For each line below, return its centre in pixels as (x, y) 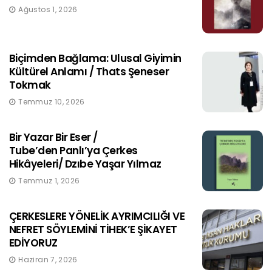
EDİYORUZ (33, 243)
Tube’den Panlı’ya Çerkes (73, 151)
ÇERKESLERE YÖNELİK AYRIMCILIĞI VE (97, 216)
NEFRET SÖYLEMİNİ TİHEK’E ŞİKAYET (93, 230)
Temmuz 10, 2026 (52, 102)
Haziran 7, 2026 (48, 260)
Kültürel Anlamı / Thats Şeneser (89, 72)
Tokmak (30, 85)
